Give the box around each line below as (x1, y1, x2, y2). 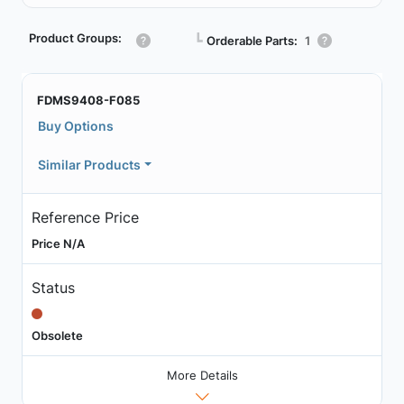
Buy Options (38, 118, 114, 133)
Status (31, 278, 75, 297)
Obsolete (31, 327, 83, 343)
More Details (166, 368, 238, 383)
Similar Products (38, 157, 141, 172)
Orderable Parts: (207, 32, 298, 48)
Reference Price (31, 207, 139, 226)
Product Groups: (29, 31, 122, 45)
